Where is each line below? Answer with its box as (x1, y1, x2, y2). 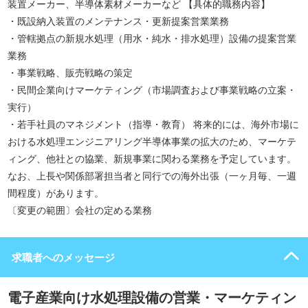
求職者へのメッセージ (12, 252, 115, 263)
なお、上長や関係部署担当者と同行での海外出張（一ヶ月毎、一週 (8, 170, 296, 181)
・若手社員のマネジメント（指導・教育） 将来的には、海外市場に (8, 119, 299, 130)
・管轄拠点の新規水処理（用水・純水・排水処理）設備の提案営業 (8, 33, 296, 44)
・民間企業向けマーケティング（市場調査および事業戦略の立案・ (8, 85, 296, 96)
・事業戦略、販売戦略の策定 (8, 67, 133, 78)
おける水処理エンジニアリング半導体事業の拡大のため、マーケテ (8, 136, 296, 147)
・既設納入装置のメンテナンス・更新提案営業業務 (8, 16, 229, 27)
